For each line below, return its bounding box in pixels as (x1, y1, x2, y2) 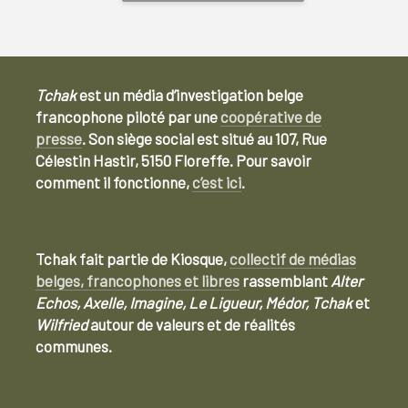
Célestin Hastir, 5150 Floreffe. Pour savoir (36, 151, 311, 169)
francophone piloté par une (36, 107, 220, 126)
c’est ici (192, 173, 241, 191)
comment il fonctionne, (36, 173, 192, 191)
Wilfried (36, 315, 90, 333)
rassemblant (240, 271, 331, 290)
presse (36, 129, 82, 148)
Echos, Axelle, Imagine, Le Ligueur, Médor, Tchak (36, 293, 352, 311)
